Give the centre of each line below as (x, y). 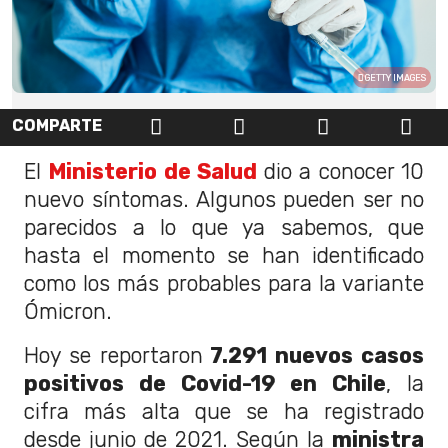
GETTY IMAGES (394, 78)
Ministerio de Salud (152, 171)
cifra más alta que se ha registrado (224, 411)
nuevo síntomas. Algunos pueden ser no (224, 199)
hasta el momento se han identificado (224, 255)
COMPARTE (57, 126)
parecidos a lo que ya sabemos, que (224, 227)
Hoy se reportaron (113, 355)
